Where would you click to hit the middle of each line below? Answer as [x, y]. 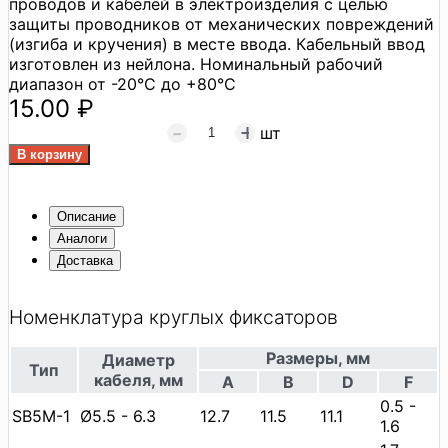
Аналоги [82, 238]
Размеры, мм [318, 357]
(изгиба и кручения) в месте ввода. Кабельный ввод [217, 43]
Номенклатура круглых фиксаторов [173, 316]
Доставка [85, 260]
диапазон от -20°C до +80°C [122, 83]
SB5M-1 [41, 415]
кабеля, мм [138, 379]
